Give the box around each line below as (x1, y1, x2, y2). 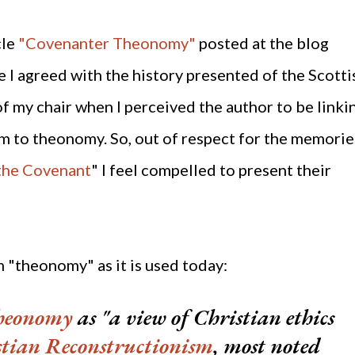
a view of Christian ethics (109, 303, 334, 332)
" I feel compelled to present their (91, 160, 331, 180)
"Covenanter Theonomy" (18, 33, 196, 53)
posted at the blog (196, 33, 329, 53)
